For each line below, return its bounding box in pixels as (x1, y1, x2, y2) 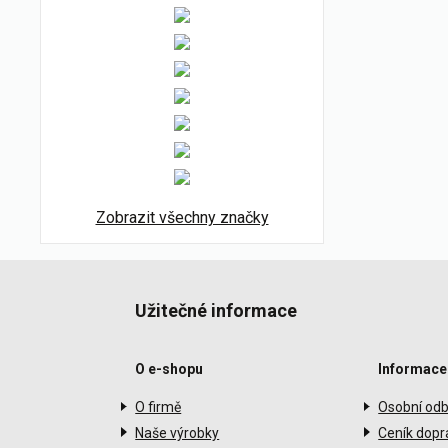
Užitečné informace (135, 300, 298, 321)
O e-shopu (135, 361, 204, 377)
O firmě (135, 398, 182, 415)
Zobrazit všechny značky (95, 208, 269, 227)
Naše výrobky (135, 424, 220, 441)
